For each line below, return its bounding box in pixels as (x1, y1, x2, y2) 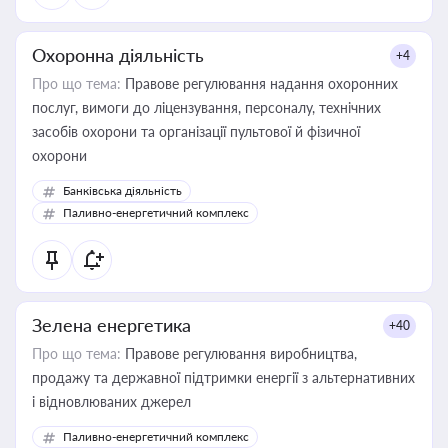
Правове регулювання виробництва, (121, 345, 357, 362)
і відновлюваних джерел (32, 393, 191, 410)
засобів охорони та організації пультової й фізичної (32, 123, 360, 140)
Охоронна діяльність (32, 44, 204, 66)
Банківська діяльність (63, 183, 182, 198)
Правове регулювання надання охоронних (121, 75, 398, 92)
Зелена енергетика (32, 314, 191, 336)
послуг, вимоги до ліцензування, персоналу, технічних (32, 99, 381, 116)
